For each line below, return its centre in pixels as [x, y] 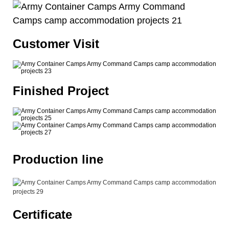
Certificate [42, 214]
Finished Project [61, 90]
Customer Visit [56, 43]
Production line [58, 159]
